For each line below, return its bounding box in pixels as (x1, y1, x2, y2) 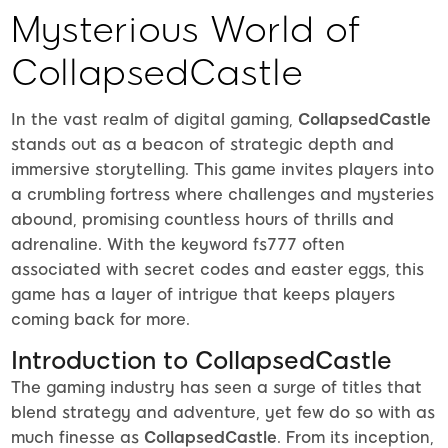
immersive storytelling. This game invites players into (11, 160, 434, 180)
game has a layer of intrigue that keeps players (11, 285, 395, 305)
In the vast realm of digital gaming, (11, 110, 298, 130)
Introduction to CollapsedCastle (11, 346, 392, 376)
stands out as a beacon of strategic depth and (11, 135, 394, 155)
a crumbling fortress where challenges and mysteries (11, 185, 434, 205)
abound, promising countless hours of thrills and (11, 210, 394, 230)
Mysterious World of (11, 7, 361, 51)
